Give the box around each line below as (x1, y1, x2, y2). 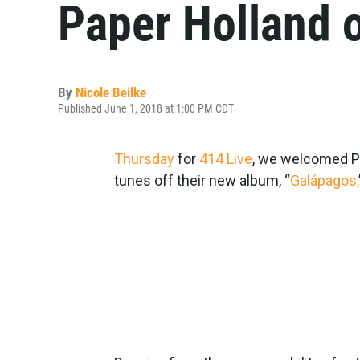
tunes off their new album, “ (114, 172, 290, 189)
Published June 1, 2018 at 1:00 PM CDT (58, 102, 234, 115)
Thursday (114, 150, 174, 167)
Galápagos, (290, 172, 358, 189)
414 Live (199, 150, 252, 167)
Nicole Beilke (76, 84, 146, 100)
